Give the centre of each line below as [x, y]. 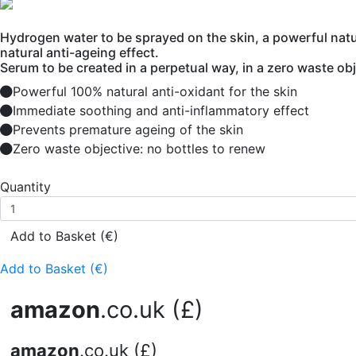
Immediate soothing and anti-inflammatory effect [161, 110]
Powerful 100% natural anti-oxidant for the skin [155, 91]
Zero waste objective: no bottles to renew [139, 149]
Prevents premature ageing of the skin [128, 130]
